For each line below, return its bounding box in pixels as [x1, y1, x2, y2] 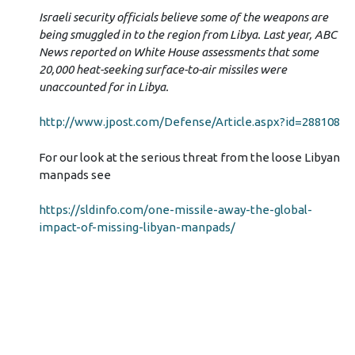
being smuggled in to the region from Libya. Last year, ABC [38, 27, 337, 41]
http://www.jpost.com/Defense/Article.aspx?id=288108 [38, 115, 340, 129]
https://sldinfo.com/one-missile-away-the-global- [38, 203, 312, 217]
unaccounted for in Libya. [38, 79, 169, 94]
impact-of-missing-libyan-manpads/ [38, 220, 235, 235]
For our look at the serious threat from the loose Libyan [38, 150, 340, 164]
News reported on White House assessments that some [38, 44, 319, 59]
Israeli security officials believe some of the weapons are [38, 10, 328, 24]
